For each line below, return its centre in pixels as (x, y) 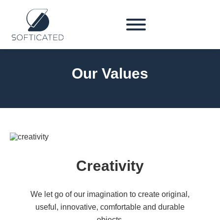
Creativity (110, 166)
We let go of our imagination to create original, (110, 194)
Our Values (110, 73)
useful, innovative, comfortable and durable (110, 207)
